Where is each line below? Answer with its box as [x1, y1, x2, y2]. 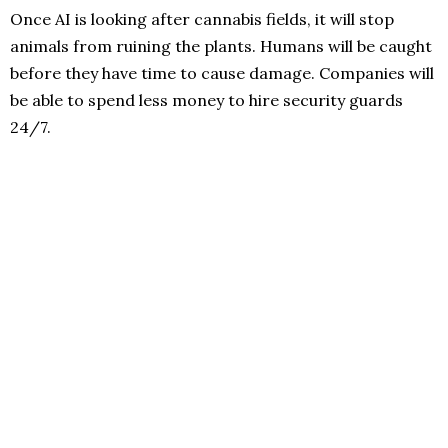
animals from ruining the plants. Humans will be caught [10, 36, 432, 57]
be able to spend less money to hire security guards [10, 90, 403, 111]
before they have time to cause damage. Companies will [10, 63, 434, 84]
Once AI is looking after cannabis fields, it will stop [10, 9, 394, 30]
